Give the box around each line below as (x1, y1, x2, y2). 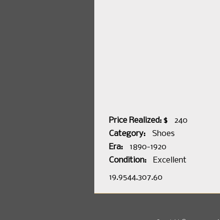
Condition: (109, 156, 146, 165)
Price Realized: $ (109, 116, 167, 125)
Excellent (153, 156, 187, 165)
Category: (109, 129, 145, 138)
